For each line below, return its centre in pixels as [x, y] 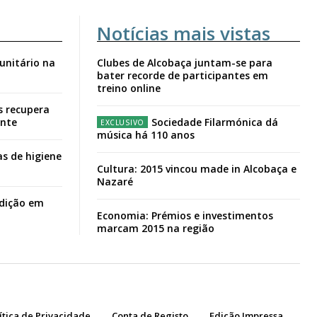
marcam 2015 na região [156, 229]
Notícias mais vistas [184, 34]
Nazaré [115, 182]
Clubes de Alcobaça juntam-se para [185, 63]
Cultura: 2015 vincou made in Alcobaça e [197, 169]
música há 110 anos [146, 135]
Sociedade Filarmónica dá [214, 122]
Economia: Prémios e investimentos [185, 216]
